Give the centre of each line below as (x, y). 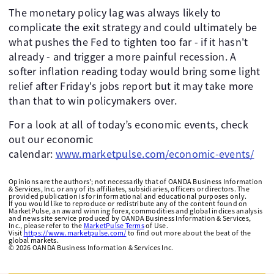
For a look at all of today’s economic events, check (128, 124)
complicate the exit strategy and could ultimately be (133, 27)
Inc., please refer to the (46, 225)
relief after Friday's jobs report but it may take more (131, 86)
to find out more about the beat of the (189, 233)
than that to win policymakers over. (93, 101)
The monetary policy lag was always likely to (115, 13)
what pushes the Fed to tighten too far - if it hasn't (128, 42)
